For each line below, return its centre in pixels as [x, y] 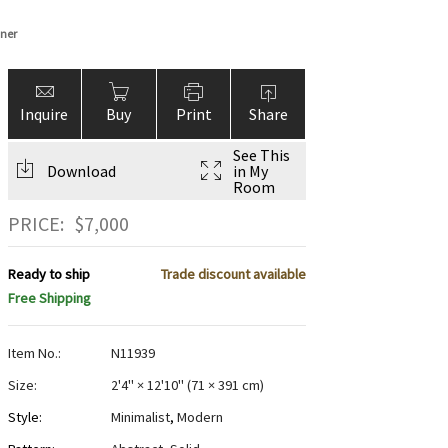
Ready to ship [48, 274]
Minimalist [140, 417]
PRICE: [35, 224]
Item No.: [34, 353]
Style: [24, 417]
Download [81, 171]
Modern [199, 417]
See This [261, 155]
